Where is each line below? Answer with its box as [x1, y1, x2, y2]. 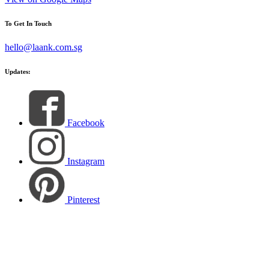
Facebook [67, 117, 104, 128]
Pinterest [67, 194, 100, 205]
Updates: [5, 67, 31, 75]
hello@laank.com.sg [5, 41, 82, 52]
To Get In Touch [5, 19, 52, 27]
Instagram [67, 156, 104, 166]
